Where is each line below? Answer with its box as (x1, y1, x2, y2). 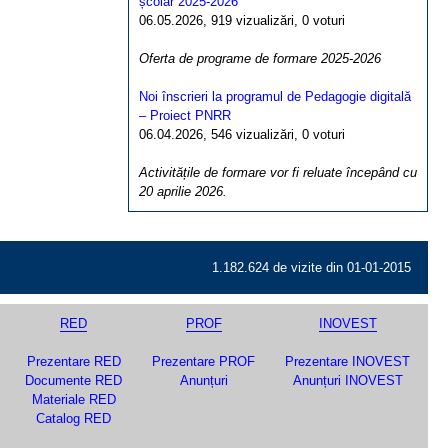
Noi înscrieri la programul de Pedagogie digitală (139, 89, 411, 104)
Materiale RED (31, 392, 116, 407)
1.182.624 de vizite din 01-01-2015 (212, 260, 411, 275)
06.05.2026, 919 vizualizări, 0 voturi (139, 13, 345, 28)
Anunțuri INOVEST (292, 373, 403, 388)
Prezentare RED (26, 354, 121, 369)
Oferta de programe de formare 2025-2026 (139, 51, 381, 66)
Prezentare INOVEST (285, 354, 410, 369)
